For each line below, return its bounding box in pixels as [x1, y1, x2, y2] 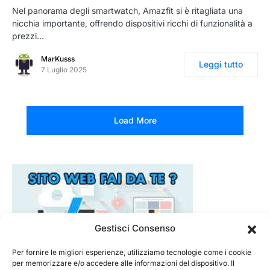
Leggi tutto [199, 59, 243, 70]
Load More [113, 115, 157, 126]
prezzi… [12, 31, 44, 42]
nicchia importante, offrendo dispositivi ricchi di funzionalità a [12, 18, 253, 29]
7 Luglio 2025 [41, 65, 87, 75]
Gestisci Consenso [95, 222, 175, 234]
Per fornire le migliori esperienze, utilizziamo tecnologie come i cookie [12, 248, 251, 257]
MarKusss [41, 54, 75, 64]
